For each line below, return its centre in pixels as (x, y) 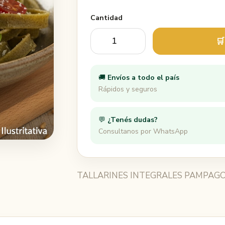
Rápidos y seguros (128, 89)
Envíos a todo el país (143, 78)
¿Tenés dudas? (132, 120)
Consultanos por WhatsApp (143, 131)
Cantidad (106, 18)
